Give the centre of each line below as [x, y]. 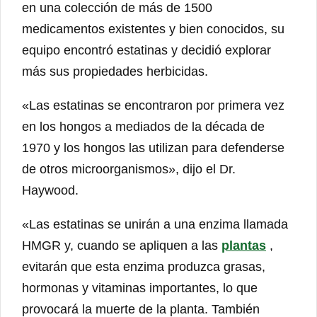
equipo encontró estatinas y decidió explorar [146, 51]
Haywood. [50, 191]
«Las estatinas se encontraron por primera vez [153, 106]
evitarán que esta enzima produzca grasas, [144, 267]
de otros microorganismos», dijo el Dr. [129, 169]
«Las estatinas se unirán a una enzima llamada [155, 225]
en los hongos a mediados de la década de [143, 127]
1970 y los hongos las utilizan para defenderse [153, 148]
